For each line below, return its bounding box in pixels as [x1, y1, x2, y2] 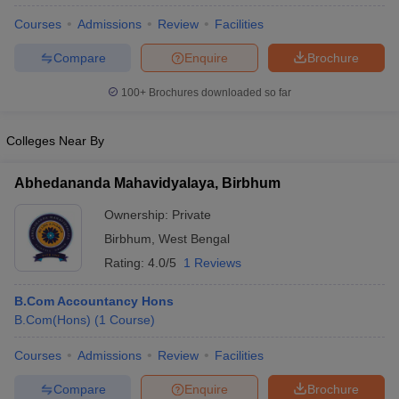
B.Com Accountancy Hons [14, 294, 174, 308]
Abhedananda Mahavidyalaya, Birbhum [14, 175, 281, 191]
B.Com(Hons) [14, 313, 91, 327]
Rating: [104, 256, 148, 270]
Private [172, 208, 211, 222]
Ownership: [104, 208, 172, 222]
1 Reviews [183, 256, 241, 270]
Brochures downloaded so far [146, 86, 291, 99]
